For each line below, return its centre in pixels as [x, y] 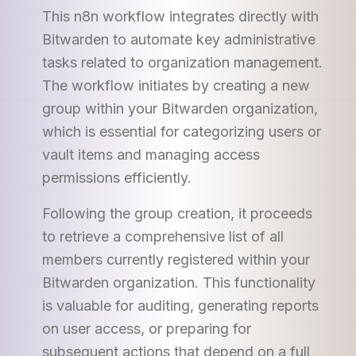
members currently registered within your [176, 259]
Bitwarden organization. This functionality [178, 282]
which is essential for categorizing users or [181, 132]
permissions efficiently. [116, 178]
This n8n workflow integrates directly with [180, 16]
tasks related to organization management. [182, 62]
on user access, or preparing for [146, 329]
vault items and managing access [151, 155]
